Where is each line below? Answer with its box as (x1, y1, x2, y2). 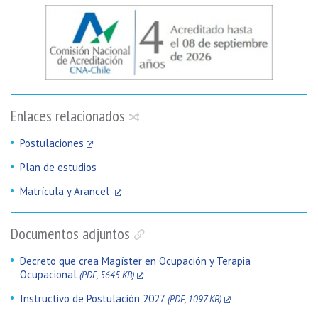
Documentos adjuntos (11, 223, 130, 243)
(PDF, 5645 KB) (79, 268, 134, 281)
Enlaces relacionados (11, 105, 125, 126)
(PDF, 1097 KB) (168, 292, 221, 305)
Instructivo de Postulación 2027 (20, 291, 168, 305)
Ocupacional (20, 267, 79, 281)
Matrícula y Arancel (20, 184, 112, 198)
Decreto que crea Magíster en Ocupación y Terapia (20, 253, 251, 268)
